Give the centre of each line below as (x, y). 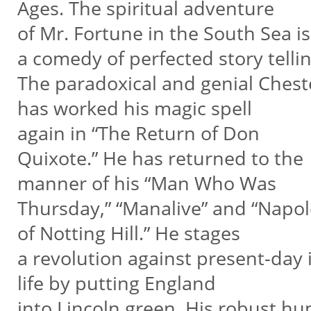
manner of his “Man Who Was (146, 183)
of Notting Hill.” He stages (128, 233)
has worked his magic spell (134, 108)
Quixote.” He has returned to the (162, 158)
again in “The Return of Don (141, 133)
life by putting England (116, 283)
